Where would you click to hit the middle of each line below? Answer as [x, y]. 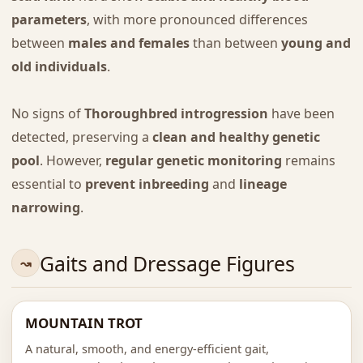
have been [301, 114]
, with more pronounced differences [197, 20]
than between [235, 43]
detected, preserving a [81, 137]
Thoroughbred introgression [176, 114]
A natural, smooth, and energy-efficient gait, [147, 349]
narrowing [45, 208]
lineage [263, 184]
